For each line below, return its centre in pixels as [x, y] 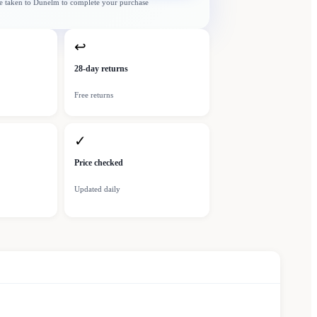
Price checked [99, 163]
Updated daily [97, 189]
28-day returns [101, 69]
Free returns [94, 95]
